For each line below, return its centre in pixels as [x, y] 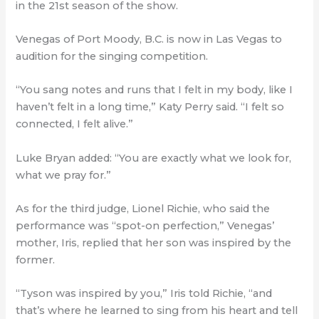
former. [36, 260]
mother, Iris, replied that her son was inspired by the [154, 243]
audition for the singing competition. [112, 56]
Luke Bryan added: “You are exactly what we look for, [154, 158]
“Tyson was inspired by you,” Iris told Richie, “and [144, 294]
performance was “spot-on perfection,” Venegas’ [145, 226]
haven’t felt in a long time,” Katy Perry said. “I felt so [150, 107]
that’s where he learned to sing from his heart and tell [157, 311]
